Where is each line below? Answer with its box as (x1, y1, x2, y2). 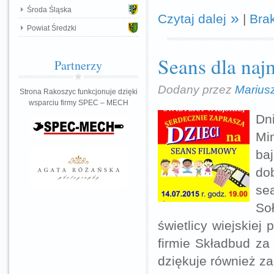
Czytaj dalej (158, 12, 226, 26)
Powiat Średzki (27, 24, 76, 32)
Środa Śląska (27, 6, 72, 14)
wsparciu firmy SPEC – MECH (28, 98, 128, 107)
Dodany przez (158, 83, 235, 96)
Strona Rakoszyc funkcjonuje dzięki (19, 87, 138, 96)
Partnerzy (54, 57, 102, 73)
